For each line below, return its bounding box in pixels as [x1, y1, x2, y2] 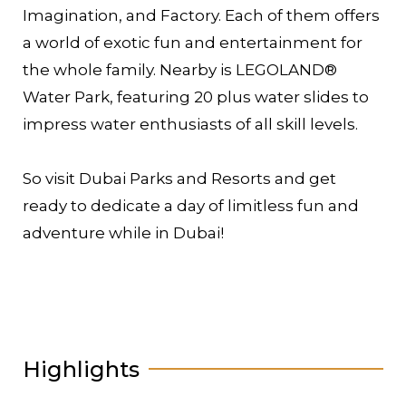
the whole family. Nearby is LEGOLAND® [23, 60, 337, 79]
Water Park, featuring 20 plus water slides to [23, 87, 369, 106]
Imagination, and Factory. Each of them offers [23, 5, 380, 24]
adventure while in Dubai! [23, 223, 224, 242]
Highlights [23, 355, 140, 382]
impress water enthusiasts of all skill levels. [23, 114, 358, 133]
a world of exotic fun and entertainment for [23, 33, 362, 52]
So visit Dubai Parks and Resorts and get [23, 169, 336, 188]
